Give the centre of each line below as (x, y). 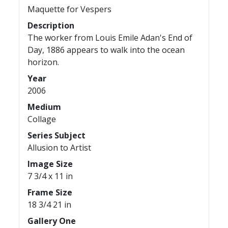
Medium (45, 107)
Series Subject (57, 135)
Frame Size (50, 192)
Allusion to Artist (60, 148)
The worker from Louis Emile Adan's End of (110, 38)
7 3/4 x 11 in (50, 176)
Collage (42, 119)
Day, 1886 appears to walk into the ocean (106, 50)
